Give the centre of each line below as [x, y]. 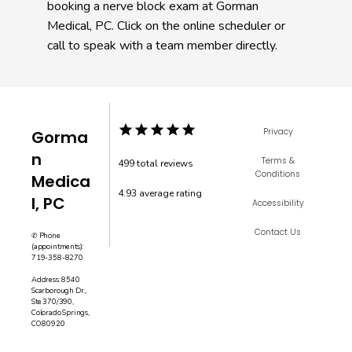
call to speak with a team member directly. [164, 46]
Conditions [278, 174]
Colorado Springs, [60, 313]
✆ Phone [46, 236]
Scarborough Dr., [59, 291]
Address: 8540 [56, 280]
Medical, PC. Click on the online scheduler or [166, 26]
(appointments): [58, 247]
